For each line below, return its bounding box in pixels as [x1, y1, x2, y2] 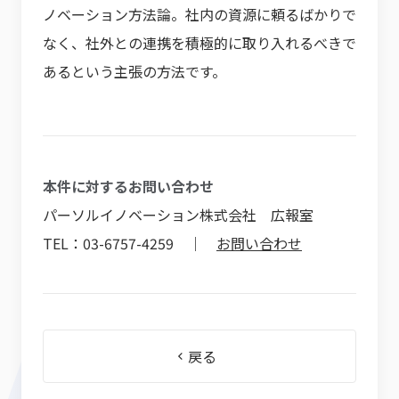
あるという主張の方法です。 [43, 61, 226, 82]
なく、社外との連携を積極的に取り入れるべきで [43, 32, 356, 53]
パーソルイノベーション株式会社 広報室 [43, 204, 313, 225]
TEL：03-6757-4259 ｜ [43, 232, 216, 254]
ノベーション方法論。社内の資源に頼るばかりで [43, 4, 356, 25]
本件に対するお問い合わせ [43, 175, 214, 197]
